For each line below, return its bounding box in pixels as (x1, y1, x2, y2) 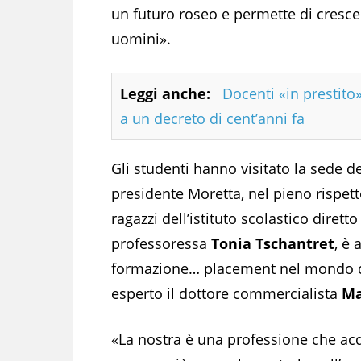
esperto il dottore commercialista (111, 283, 342, 303)
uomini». (111, 28, 171, 48)
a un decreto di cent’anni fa (120, 108, 305, 128)
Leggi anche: (120, 83, 210, 103)
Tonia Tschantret (211, 233, 334, 253)
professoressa (111, 233, 211, 253)
